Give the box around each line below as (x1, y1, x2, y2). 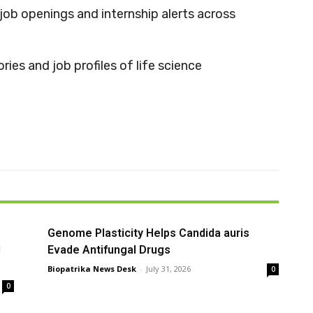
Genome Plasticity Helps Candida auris (48, 226, 250, 240)
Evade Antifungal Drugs (48, 242, 171, 256)
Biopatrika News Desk (48, 263, 137, 274)
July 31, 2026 (146, 263, 191, 274)
